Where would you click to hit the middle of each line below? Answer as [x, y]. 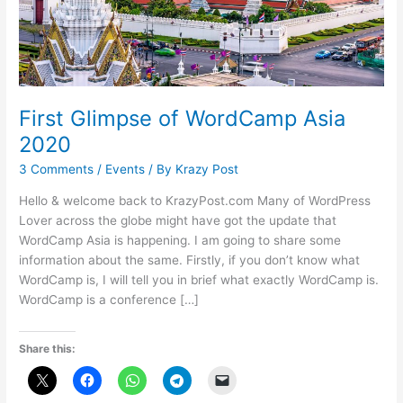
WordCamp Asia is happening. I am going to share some [180, 241]
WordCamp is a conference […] [109, 300]
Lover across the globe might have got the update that [178, 221]
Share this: [48, 349]
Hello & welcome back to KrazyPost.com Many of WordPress [195, 201]
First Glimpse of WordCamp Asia [183, 118]
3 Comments [57, 170]
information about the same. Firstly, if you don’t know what [190, 260]
